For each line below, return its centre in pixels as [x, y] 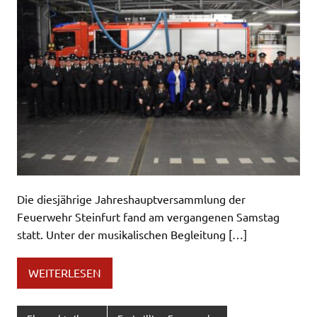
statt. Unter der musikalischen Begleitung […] [132, 234]
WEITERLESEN [65, 273]
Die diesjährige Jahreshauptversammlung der [131, 198]
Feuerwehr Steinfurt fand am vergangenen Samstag [148, 216]
